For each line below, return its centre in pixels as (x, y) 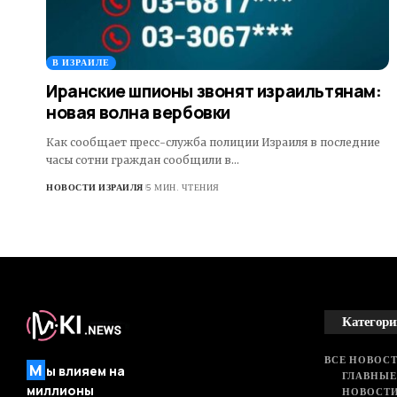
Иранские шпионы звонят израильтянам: (214, 91)
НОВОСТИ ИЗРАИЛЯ (95, 187)
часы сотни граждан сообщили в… (143, 160)
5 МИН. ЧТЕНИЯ (183, 187)
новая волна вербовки (139, 112)
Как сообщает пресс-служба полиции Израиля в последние (213, 142)
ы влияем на (86, 371)
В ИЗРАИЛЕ (81, 62)
